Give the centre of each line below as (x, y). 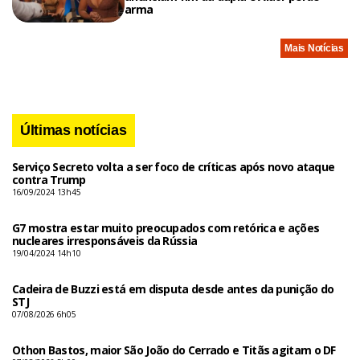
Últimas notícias (74, 130)
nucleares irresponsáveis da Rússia (105, 240)
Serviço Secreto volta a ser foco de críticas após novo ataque (174, 166)
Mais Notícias (314, 48)
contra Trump (49, 179)
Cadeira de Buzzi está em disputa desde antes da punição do (173, 288)
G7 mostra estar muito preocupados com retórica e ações (166, 227)
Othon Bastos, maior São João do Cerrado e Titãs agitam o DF (174, 350)
